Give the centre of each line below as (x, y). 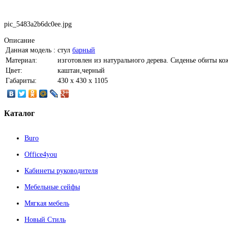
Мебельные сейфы (52, 187)
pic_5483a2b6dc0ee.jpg (38, 24)
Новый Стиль (45, 219)
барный (84, 50)
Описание (19, 41)
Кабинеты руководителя (61, 170)
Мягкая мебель (47, 203)
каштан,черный (81, 71)
